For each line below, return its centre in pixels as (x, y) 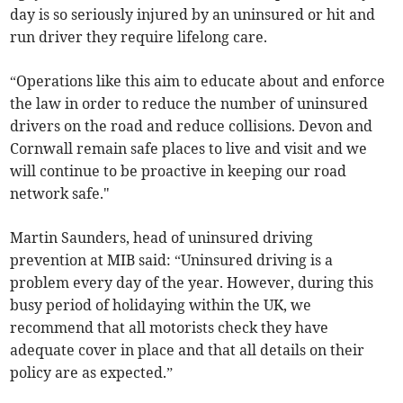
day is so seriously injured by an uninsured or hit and (193, 15)
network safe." (60, 194)
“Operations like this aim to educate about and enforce (198, 81)
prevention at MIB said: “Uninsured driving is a (172, 260)
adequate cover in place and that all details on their (188, 350)
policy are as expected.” (92, 373)
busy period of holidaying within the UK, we (161, 305)
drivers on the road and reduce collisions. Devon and (192, 126)
